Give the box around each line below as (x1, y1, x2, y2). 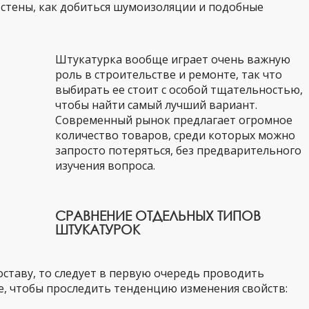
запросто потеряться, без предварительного (55, 143, 301, 158)
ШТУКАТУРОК (55, 221, 140, 237)
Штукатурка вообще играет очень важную (55, 52, 290, 67)
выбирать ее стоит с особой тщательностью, (55, 82, 303, 97)
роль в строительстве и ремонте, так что (55, 67, 282, 82)
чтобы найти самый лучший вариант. (55, 97, 257, 112)
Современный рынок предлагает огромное (55, 112, 292, 128)
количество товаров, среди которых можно (55, 128, 295, 143)
